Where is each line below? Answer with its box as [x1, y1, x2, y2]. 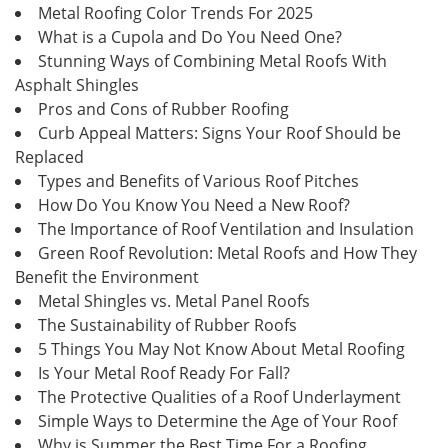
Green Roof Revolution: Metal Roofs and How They [38, 241, 417, 264]
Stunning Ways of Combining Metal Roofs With [38, 49, 387, 72]
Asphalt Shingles [15, 73, 139, 96]
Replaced [15, 145, 84, 168]
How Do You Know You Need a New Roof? [38, 193, 350, 216]
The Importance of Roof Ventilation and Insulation [38, 217, 414, 240]
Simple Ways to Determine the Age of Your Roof [38, 409, 397, 432]
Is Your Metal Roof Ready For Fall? [38, 361, 290, 384]
